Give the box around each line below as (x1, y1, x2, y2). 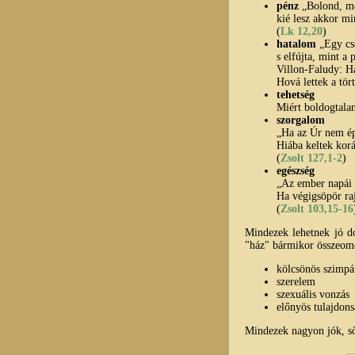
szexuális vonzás (277, 288, 349, 300)
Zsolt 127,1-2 (281, 151, 342, 164)
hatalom (277, 37, 316, 50)
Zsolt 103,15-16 (281, 202, 353, 215)
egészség (277, 164, 315, 177)
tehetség (277, 88, 315, 101)
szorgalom (277, 113, 325, 126)
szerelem (277, 275, 315, 288)
